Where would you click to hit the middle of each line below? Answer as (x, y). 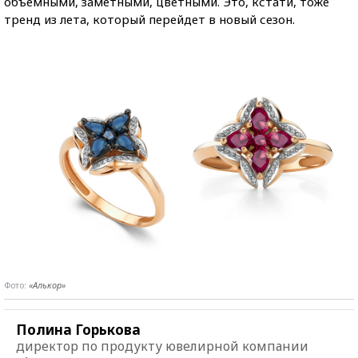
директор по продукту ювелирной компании (162, 346)
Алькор (47, 285)
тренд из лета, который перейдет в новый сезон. (149, 19)
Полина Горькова (78, 330)
